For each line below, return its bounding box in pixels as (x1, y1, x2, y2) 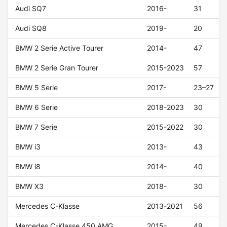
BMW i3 (15, 142, 41, 152)
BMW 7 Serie (15, 123, 58, 132)
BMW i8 (15, 162, 41, 171)
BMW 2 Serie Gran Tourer (15, 63, 99, 72)
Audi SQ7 (15, 4, 47, 13)
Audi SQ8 (15, 24, 47, 33)
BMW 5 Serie (15, 83, 58, 92)
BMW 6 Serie (15, 103, 58, 112)
